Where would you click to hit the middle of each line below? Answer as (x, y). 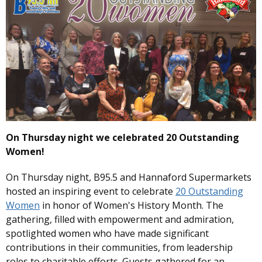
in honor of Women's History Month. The (132, 206)
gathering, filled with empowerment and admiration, (120, 220)
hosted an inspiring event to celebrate (91, 192)
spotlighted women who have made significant (107, 234)
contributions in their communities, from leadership (119, 248)
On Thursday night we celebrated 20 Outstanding (123, 138)
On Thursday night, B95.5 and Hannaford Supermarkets (129, 177)
